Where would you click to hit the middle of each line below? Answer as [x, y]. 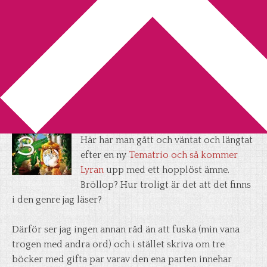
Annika [80, 117]
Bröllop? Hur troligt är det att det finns [166, 185]
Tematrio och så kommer [183, 155]
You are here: [48, 42]
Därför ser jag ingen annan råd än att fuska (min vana [126, 229]
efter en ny [105, 155]
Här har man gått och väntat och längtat [167, 140]
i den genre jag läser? [57, 200]
